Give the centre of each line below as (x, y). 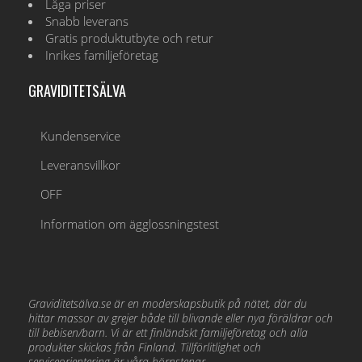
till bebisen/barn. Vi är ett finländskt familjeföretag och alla (168, 332)
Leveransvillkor (81, 165)
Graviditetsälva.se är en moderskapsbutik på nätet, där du (168, 303)
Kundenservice (81, 136)
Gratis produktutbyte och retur (130, 38)
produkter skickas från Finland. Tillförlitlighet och (145, 347)
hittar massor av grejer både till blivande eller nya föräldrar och (181, 318)
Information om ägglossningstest (130, 224)
